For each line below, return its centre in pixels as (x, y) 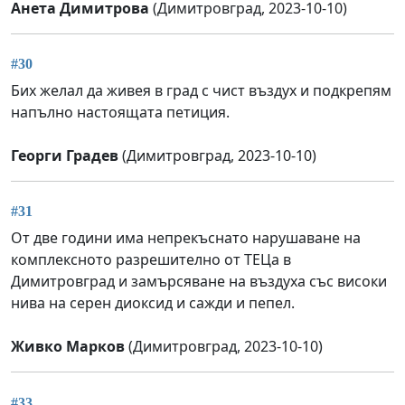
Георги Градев (65, 155)
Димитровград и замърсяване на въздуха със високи (199, 282)
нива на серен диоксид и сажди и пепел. (153, 303)
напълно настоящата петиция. (120, 112)
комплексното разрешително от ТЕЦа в (151, 260)
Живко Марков (68, 347)
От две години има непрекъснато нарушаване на (186, 238)
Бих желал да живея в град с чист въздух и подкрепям (201, 90)
